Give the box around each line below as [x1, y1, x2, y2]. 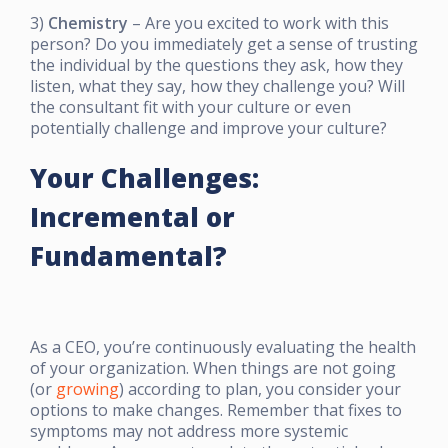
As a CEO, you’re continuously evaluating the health [30, 335, 416, 358]
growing [56, 377, 119, 400]
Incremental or [30, 198, 235, 235]
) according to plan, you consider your [119, 377, 401, 400]
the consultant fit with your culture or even [30, 95, 351, 118]
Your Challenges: [30, 159, 259, 196]
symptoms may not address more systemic [30, 419, 348, 442]
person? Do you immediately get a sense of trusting [30, 32, 418, 55]
